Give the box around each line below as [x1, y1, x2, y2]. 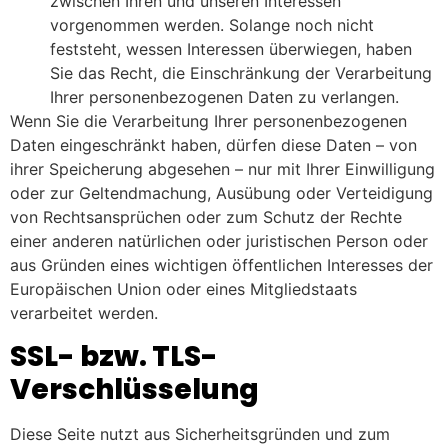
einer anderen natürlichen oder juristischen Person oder [10, 231, 428, 252]
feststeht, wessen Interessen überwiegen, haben [50, 39, 412, 60]
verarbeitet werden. [10, 303, 158, 324]
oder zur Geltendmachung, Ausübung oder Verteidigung [10, 183, 433, 204]
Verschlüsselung [10, 369, 259, 409]
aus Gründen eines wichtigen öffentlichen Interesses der [10, 255, 433, 276]
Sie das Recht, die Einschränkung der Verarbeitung [50, 63, 432, 84]
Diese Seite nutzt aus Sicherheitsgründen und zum [10, 423, 390, 444]
